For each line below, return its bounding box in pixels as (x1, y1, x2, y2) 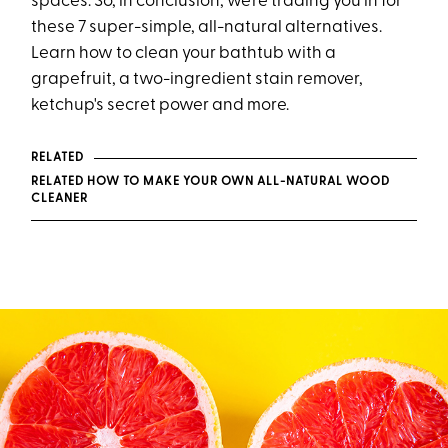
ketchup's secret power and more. (31, 97, 290, 114)
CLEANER (31, 193, 89, 205)
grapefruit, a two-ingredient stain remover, (31, 71, 364, 88)
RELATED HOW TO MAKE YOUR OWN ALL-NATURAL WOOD (31, 176, 391, 188)
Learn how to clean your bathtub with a (31, 45, 337, 62)
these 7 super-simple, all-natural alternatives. (31, 19, 383, 36)
